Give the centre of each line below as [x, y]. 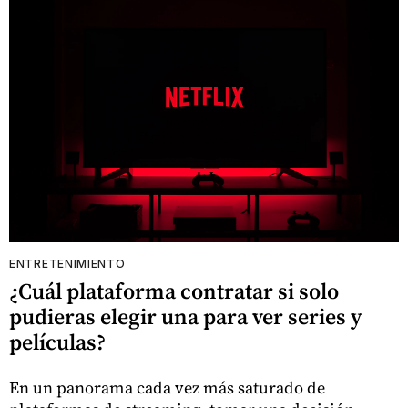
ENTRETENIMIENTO [67, 263]
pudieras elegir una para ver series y [185, 316]
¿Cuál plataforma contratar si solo [174, 291]
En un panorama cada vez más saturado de [167, 387]
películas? [57, 342]
